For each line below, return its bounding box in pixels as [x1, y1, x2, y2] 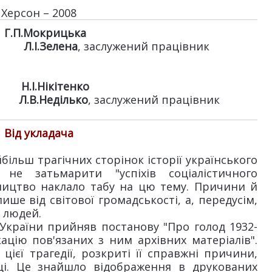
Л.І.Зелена [24, 39, 78, 53]
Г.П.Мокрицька [4, 25, 86, 40]
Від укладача [4, 126, 73, 140]
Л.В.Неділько [19, 92, 88, 107]
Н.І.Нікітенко [21, 79, 89, 93]
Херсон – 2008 [1, 5, 76, 20]
